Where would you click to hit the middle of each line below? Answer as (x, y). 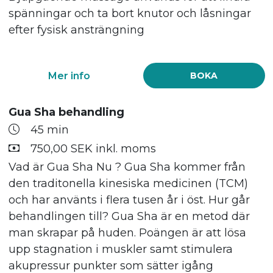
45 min (49, 130)
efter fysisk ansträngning (76, 30)
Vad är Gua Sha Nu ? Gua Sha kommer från (127, 167)
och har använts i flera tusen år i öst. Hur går (129, 200)
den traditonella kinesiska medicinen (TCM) (128, 184)
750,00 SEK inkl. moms (93, 148)
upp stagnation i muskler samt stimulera (120, 250)
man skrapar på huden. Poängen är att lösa (127, 233)
